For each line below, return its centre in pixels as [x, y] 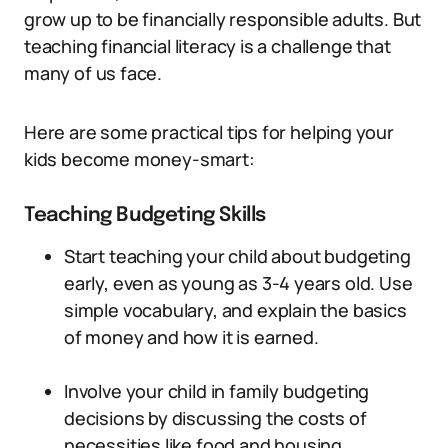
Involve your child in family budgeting [217, 391]
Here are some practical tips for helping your [209, 132]
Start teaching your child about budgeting [237, 256]
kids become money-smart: [139, 159]
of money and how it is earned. [191, 337]
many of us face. [93, 73]
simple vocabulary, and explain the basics [235, 310]
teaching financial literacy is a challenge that [207, 46]
